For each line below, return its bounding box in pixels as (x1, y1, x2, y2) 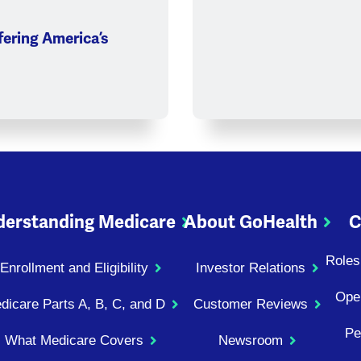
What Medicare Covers (4, 333, 143, 349)
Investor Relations (196, 260, 306, 276)
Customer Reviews (193, 297, 309, 313)
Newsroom (218, 333, 284, 349)
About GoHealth (184, 211, 318, 234)
